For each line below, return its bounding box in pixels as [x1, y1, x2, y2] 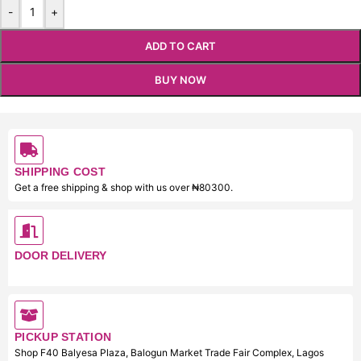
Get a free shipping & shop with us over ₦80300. [15, 181, 233, 194]
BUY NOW [155, 73, 206, 87]
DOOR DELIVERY [15, 249, 106, 263]
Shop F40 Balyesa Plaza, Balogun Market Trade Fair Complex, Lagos [15, 346, 324, 359]
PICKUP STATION [15, 330, 112, 344]
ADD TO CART [145, 39, 216, 53]
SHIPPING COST [15, 165, 106, 179]
